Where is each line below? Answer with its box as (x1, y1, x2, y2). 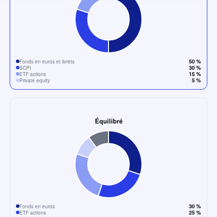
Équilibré (94, 116, 123, 126)
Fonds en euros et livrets (19, 58, 75, 65)
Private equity (19, 77, 50, 84)
